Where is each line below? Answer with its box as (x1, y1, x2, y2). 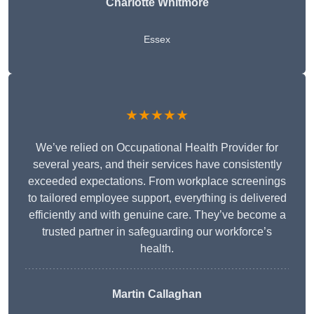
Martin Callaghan (112, 288, 202, 301)
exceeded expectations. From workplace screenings (28, 175, 286, 188)
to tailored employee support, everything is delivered (27, 192, 287, 205)
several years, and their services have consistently (32, 158, 282, 171)
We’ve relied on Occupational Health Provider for (36, 142, 278, 154)
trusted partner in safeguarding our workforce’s (42, 226, 272, 238)
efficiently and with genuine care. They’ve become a (28, 209, 286, 221)
